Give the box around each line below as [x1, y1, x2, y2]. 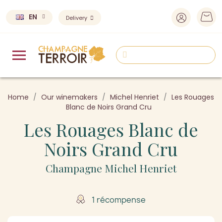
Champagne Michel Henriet [46, 161, 176, 175]
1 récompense [90, 194, 146, 205]
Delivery [66, 14, 89, 22]
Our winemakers [41, 92, 98, 102]
